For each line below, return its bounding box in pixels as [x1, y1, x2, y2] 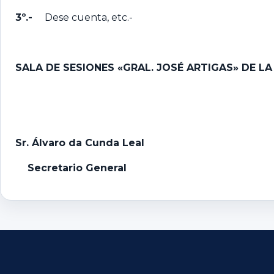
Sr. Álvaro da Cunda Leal [15, 136, 144, 149]
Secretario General [15, 161, 127, 174]
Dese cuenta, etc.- [45, 11, 133, 23]
